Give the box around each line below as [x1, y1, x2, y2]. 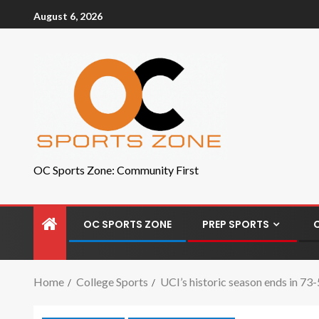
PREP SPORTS [202, 217, 269, 231]
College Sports [76, 275, 148, 288]
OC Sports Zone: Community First [33, 163, 199, 177]
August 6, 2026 [33, 9, 103, 22]
